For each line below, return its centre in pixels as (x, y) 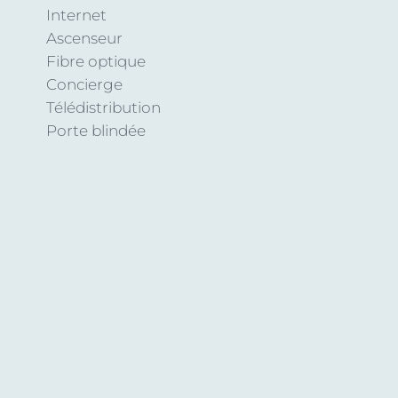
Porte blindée (96, 131)
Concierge (84, 84)
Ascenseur (84, 38)
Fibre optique (96, 61)
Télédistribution (103, 107)
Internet (76, 15)
